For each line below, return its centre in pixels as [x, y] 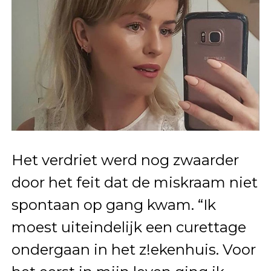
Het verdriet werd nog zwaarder [125, 160]
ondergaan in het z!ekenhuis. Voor [133, 250]
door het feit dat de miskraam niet [134, 183]
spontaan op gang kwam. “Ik [113, 205]
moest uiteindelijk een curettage [129, 227]
